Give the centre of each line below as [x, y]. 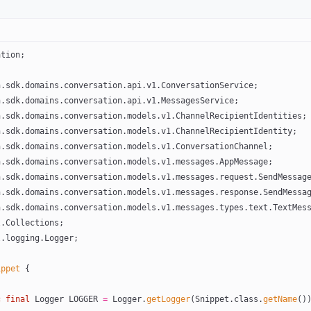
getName [280, 299]
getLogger [168, 299]
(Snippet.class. [226, 299]
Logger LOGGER [66, 299]
